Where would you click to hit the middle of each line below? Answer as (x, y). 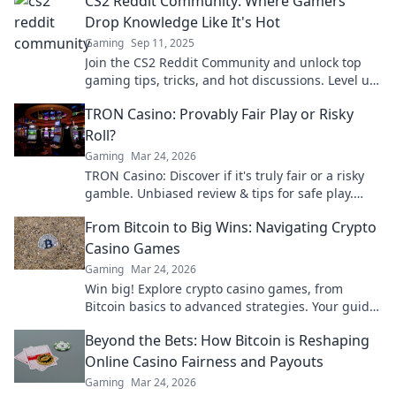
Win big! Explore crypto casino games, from (214, 289)
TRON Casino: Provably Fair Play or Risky (219, 114)
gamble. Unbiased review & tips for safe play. (219, 193)
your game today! (137, 98)
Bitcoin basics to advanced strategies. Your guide (231, 306)
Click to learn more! (142, 211)
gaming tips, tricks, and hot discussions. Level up (231, 80)
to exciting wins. (133, 324)
